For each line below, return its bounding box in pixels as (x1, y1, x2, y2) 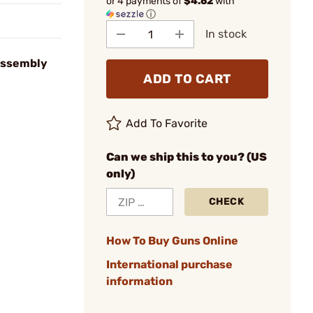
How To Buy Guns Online (106, 234, 238, 247)
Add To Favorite (126, 117, 208, 130)
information (106, 275, 173, 288)
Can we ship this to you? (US (106, 150, 267, 163)
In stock (205, 27, 247, 41)
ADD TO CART (143, 71, 231, 87)
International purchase (106, 258, 233, 271)
